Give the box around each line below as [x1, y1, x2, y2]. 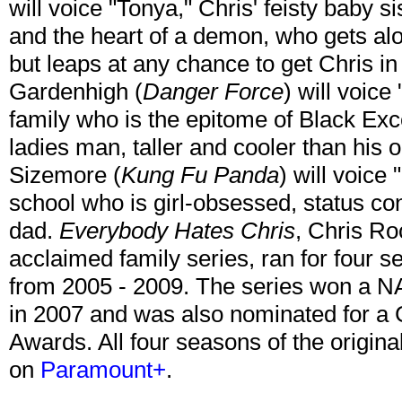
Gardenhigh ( [9, 78, 143, 106]
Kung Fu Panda [121, 162, 279, 189]
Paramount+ [40, 356, 166, 384]
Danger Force [143, 78, 284, 106]
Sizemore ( [9, 162, 121, 189]
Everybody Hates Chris [59, 217, 295, 245]
